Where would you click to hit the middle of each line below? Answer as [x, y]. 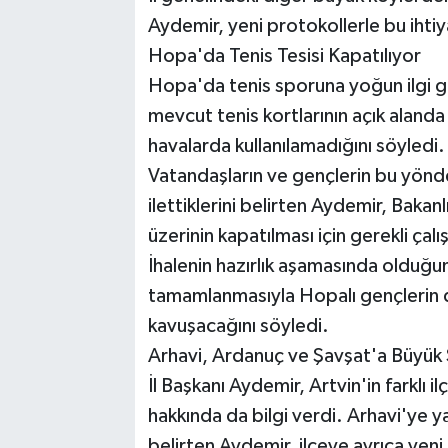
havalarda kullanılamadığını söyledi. [296, 145]
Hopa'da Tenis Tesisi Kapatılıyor [284, 55]
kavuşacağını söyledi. [238, 325]
